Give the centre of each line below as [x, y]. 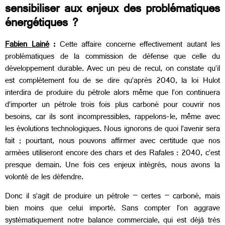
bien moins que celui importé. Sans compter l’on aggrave [113, 209]
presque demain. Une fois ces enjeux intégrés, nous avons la [113, 166]
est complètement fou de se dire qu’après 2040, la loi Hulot [113, 82]
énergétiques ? [42, 25]
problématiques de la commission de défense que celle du [113, 58]
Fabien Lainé [27, 46]
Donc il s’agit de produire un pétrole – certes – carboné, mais [113, 197]
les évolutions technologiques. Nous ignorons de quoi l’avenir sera [113, 130]
